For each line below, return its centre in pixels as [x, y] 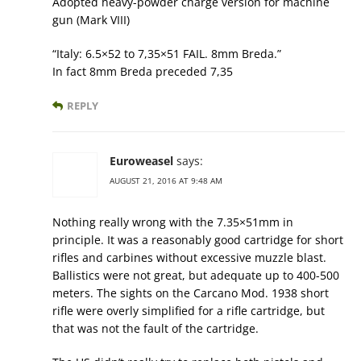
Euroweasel [141, 161]
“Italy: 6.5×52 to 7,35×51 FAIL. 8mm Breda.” [167, 54]
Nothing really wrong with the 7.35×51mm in [173, 222]
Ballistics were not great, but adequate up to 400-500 [196, 276]
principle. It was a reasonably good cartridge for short [198, 240]
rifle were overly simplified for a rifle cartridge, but [189, 311]
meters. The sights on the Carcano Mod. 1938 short [191, 293]
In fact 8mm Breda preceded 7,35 [143, 72]
